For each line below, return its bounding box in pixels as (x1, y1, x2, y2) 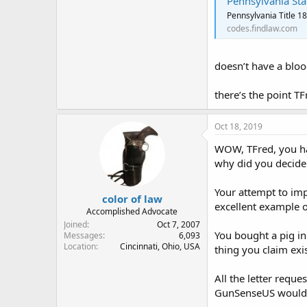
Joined (64, 219, 87, 231)
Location (64, 241, 96, 253)
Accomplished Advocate (86, 206, 177, 218)
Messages (64, 230, 103, 242)
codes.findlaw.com (227, 23, 297, 35)
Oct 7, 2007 (157, 219, 200, 231)
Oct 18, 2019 (214, 120, 262, 132)
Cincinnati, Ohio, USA (120, 241, 200, 253)
